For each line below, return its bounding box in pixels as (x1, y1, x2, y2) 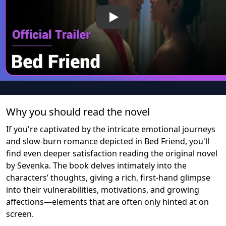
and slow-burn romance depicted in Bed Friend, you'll (6, 135, 209, 147)
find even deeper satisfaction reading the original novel (6, 147, 217, 159)
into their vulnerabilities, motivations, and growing (6, 184, 199, 195)
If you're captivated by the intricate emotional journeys (6, 123, 215, 135)
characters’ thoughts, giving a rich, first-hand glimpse (6, 172, 210, 183)
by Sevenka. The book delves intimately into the (6, 159, 187, 171)
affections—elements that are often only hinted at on (6, 196, 209, 207)
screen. (6, 208, 34, 219)
